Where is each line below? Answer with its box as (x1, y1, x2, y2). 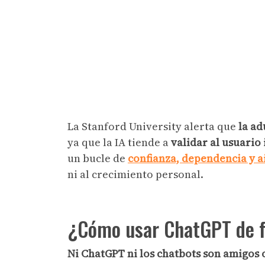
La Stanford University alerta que (67, 118, 236, 134)
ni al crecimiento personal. (67, 166, 208, 182)
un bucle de (67, 150, 128, 166)
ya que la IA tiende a (67, 134, 171, 150)
